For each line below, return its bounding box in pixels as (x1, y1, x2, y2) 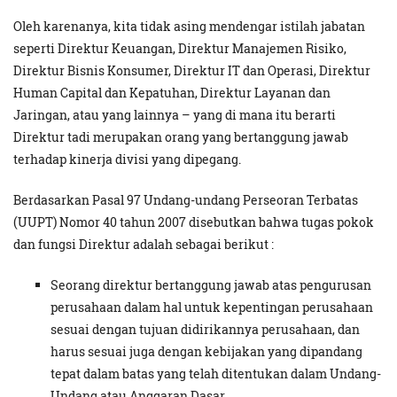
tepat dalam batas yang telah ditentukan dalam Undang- (51, 365, 381, 383)
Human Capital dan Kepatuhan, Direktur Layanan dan (13, 84, 331, 102)
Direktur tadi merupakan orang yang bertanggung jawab (13, 128, 348, 146)
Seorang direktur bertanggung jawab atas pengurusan (51, 276, 371, 294)
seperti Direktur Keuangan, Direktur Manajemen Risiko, (13, 40, 346, 58)
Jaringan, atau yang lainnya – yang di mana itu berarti (13, 106, 336, 124)
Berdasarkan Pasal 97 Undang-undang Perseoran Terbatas (13, 191, 358, 209)
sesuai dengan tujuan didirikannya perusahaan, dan (51, 321, 360, 339)
